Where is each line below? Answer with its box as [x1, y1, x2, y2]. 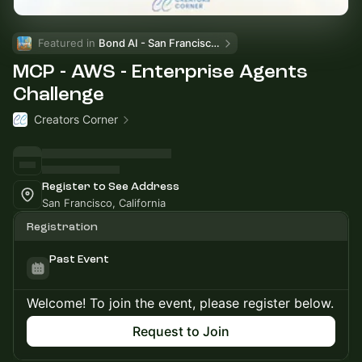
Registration [27, 221, 98, 233]
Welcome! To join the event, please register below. [27, 295, 334, 311]
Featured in [38, 36, 99, 49]
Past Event [49, 253, 109, 265]
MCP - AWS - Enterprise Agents [13, 61, 308, 82]
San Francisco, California [42, 196, 166, 209]
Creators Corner [34, 112, 118, 126]
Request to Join [133, 323, 229, 339]
